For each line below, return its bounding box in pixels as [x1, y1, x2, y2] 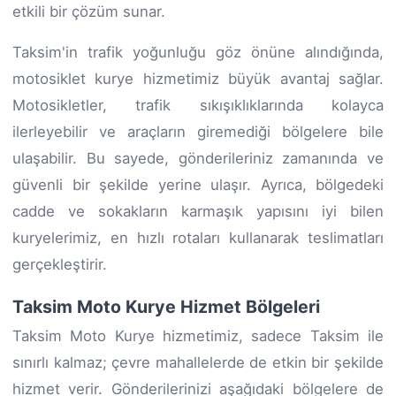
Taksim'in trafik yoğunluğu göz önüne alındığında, [12, 42, 384, 61]
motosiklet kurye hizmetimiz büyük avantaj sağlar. [12, 69, 384, 88]
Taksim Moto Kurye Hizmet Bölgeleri [12, 295, 320, 317]
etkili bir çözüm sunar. [12, 2, 165, 20]
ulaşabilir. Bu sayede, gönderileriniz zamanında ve [12, 148, 384, 167]
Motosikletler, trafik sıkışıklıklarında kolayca [12, 95, 384, 114]
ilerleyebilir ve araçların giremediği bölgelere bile [12, 122, 384, 141]
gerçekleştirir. [12, 255, 107, 273]
